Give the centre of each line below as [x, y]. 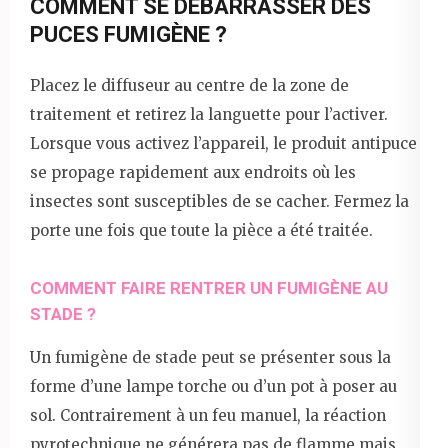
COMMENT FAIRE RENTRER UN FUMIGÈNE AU [209, 288]
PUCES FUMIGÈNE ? [128, 35]
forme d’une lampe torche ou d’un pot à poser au [213, 387]
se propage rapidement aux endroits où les [193, 173]
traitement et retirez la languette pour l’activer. [209, 115]
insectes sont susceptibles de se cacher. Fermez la [219, 202]
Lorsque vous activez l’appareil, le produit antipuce [223, 144]
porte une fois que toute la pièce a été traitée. [201, 231]
